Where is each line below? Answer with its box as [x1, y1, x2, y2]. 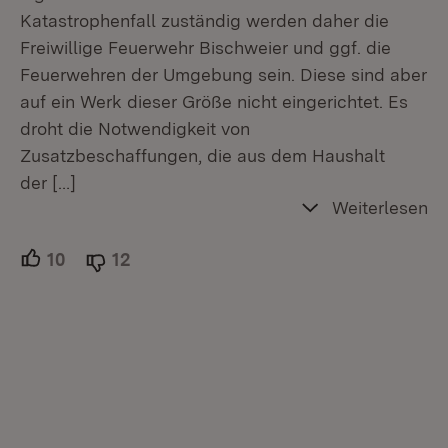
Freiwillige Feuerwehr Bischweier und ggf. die [20, 37, 391, 58]
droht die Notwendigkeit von [20, 118, 250, 139]
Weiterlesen [332, 197, 428, 218]
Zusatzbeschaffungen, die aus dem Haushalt [20, 145, 385, 166]
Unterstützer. [65, 248, 168, 270]
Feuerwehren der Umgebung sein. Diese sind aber [20, 64, 427, 85]
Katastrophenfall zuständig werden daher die [20, 10, 389, 31]
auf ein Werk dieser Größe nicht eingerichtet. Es [20, 91, 408, 112]
